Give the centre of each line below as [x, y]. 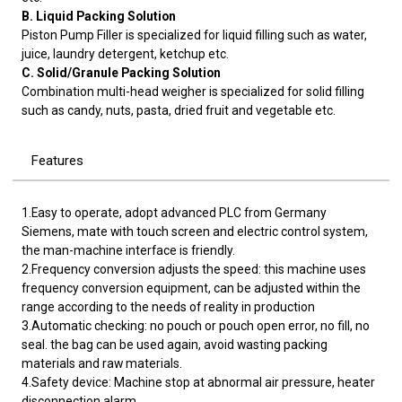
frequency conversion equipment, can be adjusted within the [192, 288]
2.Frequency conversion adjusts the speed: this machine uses [194, 269]
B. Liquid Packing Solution [99, 16]
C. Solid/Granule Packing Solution [122, 72]
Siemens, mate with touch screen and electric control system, [195, 231]
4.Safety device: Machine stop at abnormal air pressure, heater [199, 382]
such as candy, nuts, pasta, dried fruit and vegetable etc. [179, 110]
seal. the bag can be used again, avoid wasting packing [175, 344]
